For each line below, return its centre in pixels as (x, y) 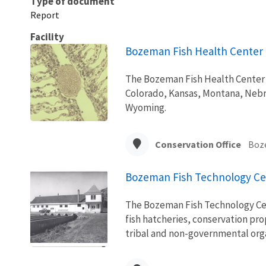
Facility (47, 37)
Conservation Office (198, 144)
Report (45, 15)
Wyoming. (146, 107)
